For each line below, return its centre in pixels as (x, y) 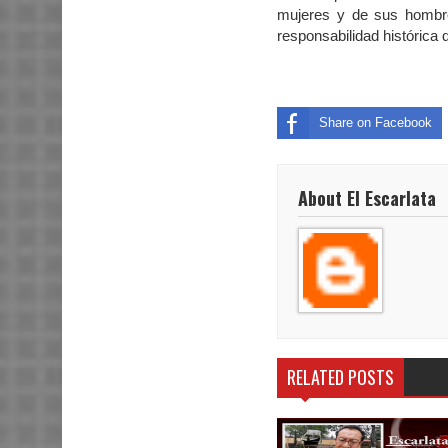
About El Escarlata (367, 197)
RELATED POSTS (340, 377)
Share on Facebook (375, 122)
